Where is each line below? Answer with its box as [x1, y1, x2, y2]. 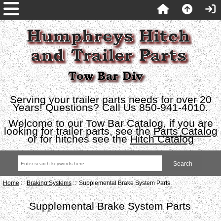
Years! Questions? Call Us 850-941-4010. [13, 102, 208, 113]
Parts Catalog [153, 125, 218, 137]
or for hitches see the [27, 133, 130, 145]
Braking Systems [26, 179, 72, 186]
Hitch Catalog [130, 133, 194, 145]
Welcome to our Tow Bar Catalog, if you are [8, 117, 213, 129]
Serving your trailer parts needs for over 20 [9, 94, 212, 105]
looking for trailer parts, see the [3, 125, 153, 137]
